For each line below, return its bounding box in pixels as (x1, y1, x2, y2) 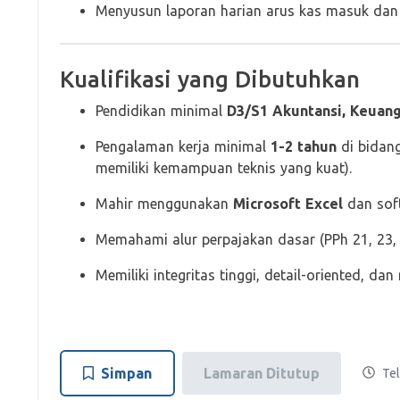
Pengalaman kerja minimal (96, 138, 271, 154)
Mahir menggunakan (96, 196, 233, 212)
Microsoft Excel (233, 196, 347, 212)
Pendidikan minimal (96, 103, 227, 119)
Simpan (101, 365, 152, 381)
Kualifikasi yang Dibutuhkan (60, 66, 360, 92)
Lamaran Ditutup (204, 365, 320, 381)
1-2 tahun (271, 138, 337, 154)
